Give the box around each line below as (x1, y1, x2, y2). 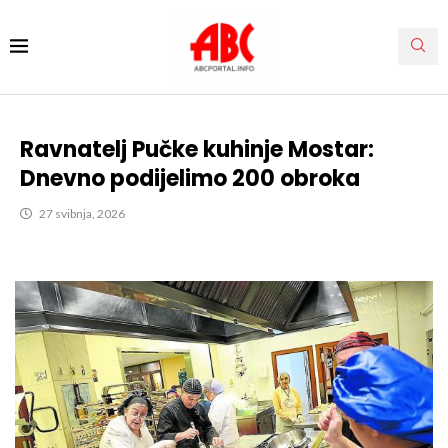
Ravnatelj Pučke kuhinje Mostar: (20, 133, 374, 165)
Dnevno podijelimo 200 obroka (20, 162, 360, 194)
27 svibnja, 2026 (39, 205, 125, 221)
